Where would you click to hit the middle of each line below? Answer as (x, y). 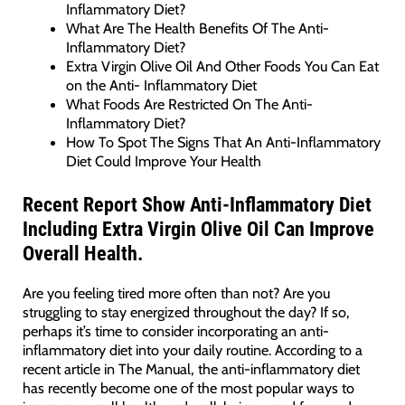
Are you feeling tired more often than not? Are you (176, 292)
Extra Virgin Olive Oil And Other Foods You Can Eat (223, 66)
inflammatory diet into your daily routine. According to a (192, 349)
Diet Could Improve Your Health (164, 160)
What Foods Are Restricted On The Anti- (190, 104)
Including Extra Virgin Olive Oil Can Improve (198, 229)
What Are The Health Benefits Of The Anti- (198, 28)
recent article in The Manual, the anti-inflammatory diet (191, 368)
